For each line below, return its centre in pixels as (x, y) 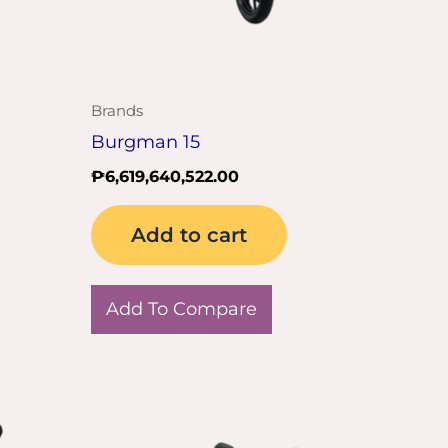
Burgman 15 (145, 141)
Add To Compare (181, 308)
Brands (117, 110)
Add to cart (189, 234)
